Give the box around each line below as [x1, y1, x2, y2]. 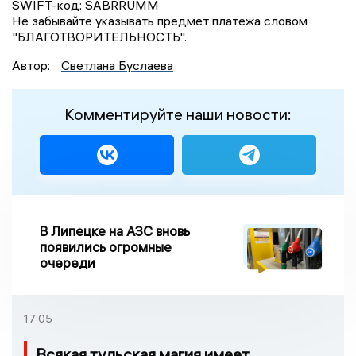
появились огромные [40, 238, 172, 255]
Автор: [12, 56, 53, 73]
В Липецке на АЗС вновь [40, 222, 190, 239]
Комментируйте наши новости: [64, 103, 292, 124]
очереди [40, 253, 95, 271]
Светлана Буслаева [61, 56, 173, 73]
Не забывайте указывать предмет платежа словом [12, 12, 308, 29]
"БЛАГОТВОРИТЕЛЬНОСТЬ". [12, 28, 187, 44]
